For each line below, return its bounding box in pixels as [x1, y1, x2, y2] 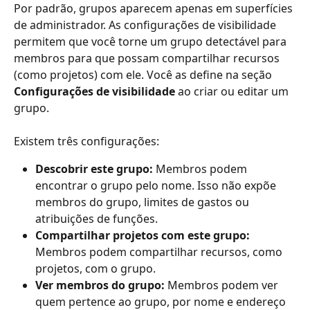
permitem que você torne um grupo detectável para [14, 33, 289, 49]
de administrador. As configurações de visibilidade [14, 17, 279, 33]
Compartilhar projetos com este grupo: [35, 228, 250, 244]
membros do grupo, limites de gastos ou [35, 194, 252, 210]
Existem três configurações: [14, 133, 159, 149]
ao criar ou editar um [175, 83, 291, 99]
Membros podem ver [165, 277, 281, 293]
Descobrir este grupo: [35, 161, 153, 177]
